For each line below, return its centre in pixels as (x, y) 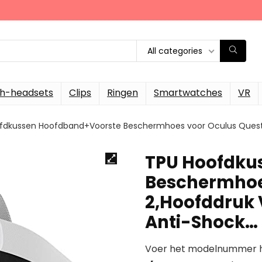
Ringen (123, 92)
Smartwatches (188, 92)
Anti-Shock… (201, 222)
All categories (175, 51)
